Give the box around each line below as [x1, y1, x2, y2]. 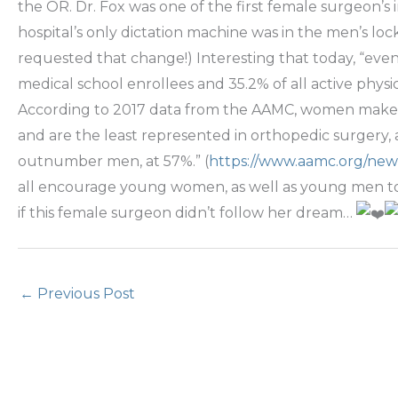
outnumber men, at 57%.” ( [18, 153, 209, 171]
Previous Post [34, 285, 135, 303]
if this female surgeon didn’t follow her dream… [18, 204, 356, 222]
